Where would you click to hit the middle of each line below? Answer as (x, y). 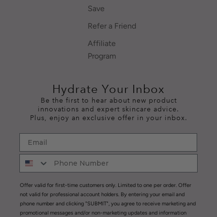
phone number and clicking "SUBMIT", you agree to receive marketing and (108, 204)
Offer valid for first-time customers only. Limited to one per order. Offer (106, 186)
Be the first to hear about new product (108, 101)
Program (102, 56)
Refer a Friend (112, 26)
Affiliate (101, 44)
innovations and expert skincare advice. (108, 109)
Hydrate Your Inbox (108, 89)
